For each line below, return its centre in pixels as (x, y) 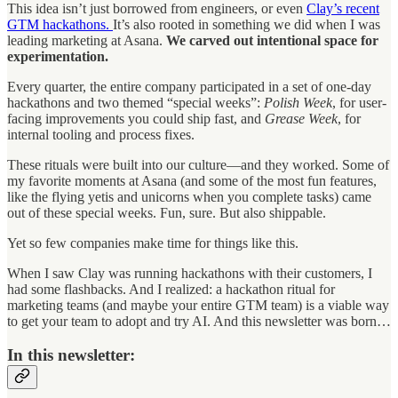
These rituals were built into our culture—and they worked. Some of (198, 164)
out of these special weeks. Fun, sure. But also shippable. (167, 212)
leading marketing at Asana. (87, 40)
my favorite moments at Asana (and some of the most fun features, (192, 180)
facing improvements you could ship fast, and (136, 118)
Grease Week (301, 118)
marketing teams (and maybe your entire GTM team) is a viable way (198, 305)
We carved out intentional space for (272, 40)
